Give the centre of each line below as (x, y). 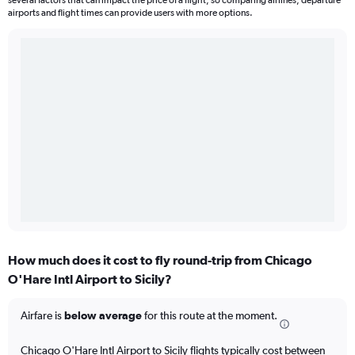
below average (103, 316)
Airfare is (42, 316)
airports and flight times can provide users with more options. (130, 13)
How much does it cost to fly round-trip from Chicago (160, 260)
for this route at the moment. (210, 316)
